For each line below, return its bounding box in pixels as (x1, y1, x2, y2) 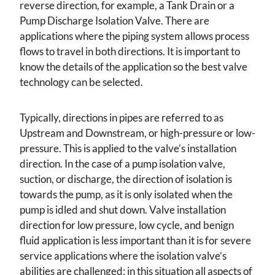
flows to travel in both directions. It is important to (20, 44, 240, 58)
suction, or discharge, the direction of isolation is (20, 172, 232, 185)
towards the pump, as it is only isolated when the (20, 187, 233, 201)
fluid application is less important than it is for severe (20, 233, 251, 247)
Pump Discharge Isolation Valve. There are (20, 14, 209, 27)
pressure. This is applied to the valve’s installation (20, 141, 236, 155)
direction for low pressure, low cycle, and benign (20, 218, 234, 231)
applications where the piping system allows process (20, 29, 249, 42)
